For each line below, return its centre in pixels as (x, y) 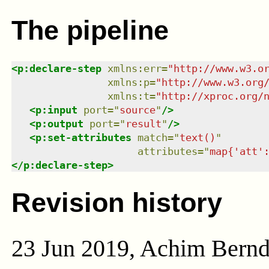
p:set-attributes (83, 138)
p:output (59, 124)
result (143, 124)
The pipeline (90, 31)
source (137, 110)
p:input (56, 110)
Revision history (116, 202)
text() (197, 138)
